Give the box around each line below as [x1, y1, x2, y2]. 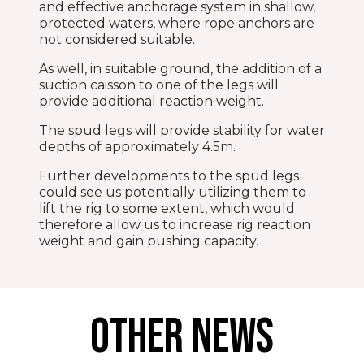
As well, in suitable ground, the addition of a [39, 60, 322, 76]
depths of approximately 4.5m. [39, 138, 236, 154]
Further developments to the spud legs [39, 167, 299, 184]
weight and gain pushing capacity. [39, 232, 258, 249]
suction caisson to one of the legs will [39, 76, 279, 93]
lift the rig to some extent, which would [39, 200, 295, 216]
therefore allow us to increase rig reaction [39, 216, 310, 232]
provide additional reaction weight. [39, 93, 264, 109]
